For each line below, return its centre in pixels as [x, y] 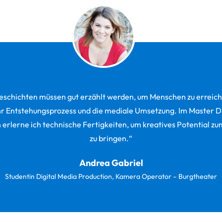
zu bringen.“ [111, 138]
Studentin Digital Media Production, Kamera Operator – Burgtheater [111, 176]
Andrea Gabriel [111, 163]
